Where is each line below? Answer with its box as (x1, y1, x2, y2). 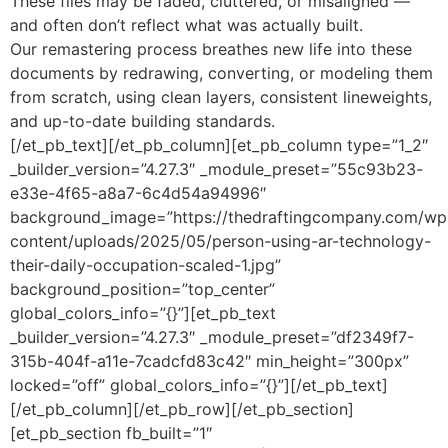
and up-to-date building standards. (10, 110, 275, 131)
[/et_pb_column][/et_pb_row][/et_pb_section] (10, 398, 354, 419)
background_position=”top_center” (10, 278, 275, 299)
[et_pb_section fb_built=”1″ (10, 422, 212, 443)
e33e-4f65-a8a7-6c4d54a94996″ (10, 182, 266, 203)
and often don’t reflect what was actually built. (10, 14, 363, 35)
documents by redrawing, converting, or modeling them (10, 62, 433, 83)
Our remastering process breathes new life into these (10, 38, 412, 59)
